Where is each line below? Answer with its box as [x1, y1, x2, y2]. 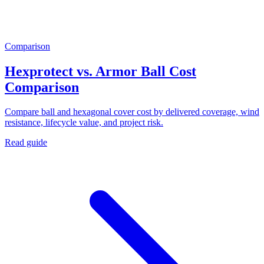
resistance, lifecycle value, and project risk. [5, 117, 163, 128]
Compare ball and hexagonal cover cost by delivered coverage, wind [5, 107, 259, 117]
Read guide [5, 137, 47, 148]
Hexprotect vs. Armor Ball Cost [5, 63, 196, 79]
